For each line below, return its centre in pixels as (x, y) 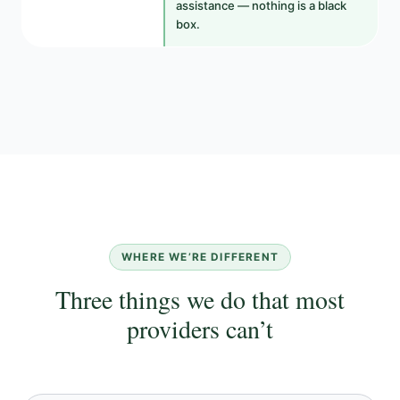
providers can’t (200, 328)
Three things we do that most (200, 299)
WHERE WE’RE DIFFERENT (200, 257)
